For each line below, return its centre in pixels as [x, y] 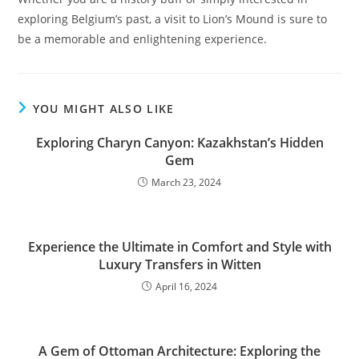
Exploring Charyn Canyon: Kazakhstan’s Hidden [179, 143]
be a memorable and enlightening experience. [143, 39]
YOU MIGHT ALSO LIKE [103, 109]
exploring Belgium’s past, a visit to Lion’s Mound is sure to [173, 19]
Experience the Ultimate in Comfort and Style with [179, 247]
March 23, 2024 [186, 182]
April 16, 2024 [186, 286]
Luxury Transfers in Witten [179, 264]
